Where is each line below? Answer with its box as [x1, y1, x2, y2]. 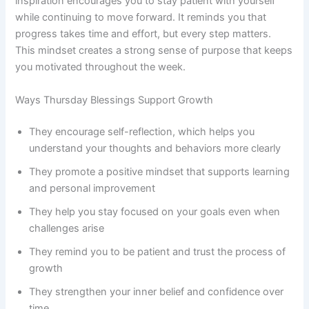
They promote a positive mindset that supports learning [29, 165, 290, 178]
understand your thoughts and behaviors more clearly [29, 141, 281, 154]
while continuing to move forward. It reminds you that [15, 11, 267, 24]
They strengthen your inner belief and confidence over [29, 285, 284, 298]
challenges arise [29, 221, 105, 235]
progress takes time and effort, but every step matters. [15, 28, 272, 41]
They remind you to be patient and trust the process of [29, 245, 286, 258]
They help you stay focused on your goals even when [29, 205, 281, 218]
